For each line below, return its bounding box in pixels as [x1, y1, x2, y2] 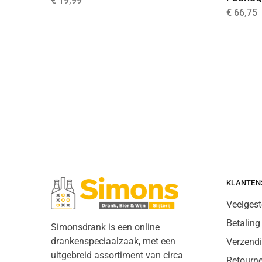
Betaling [226, 217, 260, 229]
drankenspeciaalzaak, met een [51, 236, 175, 247]
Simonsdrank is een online [51, 222, 160, 233]
